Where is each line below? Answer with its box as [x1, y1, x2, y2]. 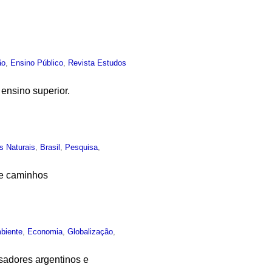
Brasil [40, 142, 61, 152]
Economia [27, 226, 63, 236]
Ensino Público [10, 58, 64, 68]
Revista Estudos [68, 58, 127, 68]
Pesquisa [65, 142, 98, 152]
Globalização [67, 226, 114, 236]
